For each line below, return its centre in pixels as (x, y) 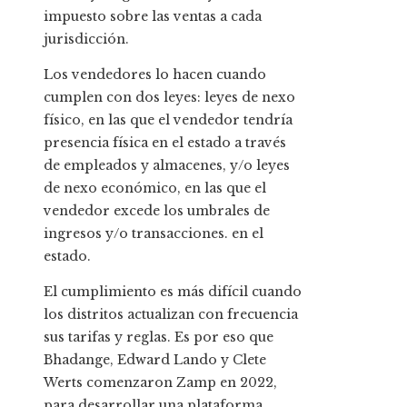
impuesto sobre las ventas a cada (153, 17)
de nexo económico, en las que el (155, 189)
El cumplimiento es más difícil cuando (173, 292)
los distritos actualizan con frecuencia (171, 315)
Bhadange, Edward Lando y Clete (155, 360)
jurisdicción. (86, 40)
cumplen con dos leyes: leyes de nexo (169, 98)
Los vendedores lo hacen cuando (155, 75)
